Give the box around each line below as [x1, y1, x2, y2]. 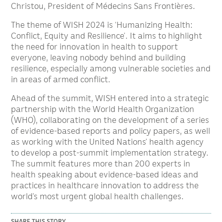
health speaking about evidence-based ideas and [11, 169, 199, 180]
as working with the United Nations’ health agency [11, 136, 204, 147]
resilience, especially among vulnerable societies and [11, 63, 211, 74]
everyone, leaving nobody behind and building [11, 52, 186, 63]
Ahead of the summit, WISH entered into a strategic [11, 93, 209, 104]
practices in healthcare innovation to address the [11, 180, 199, 191]
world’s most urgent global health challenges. [11, 191, 184, 202]
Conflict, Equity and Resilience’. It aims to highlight [11, 30, 203, 41]
